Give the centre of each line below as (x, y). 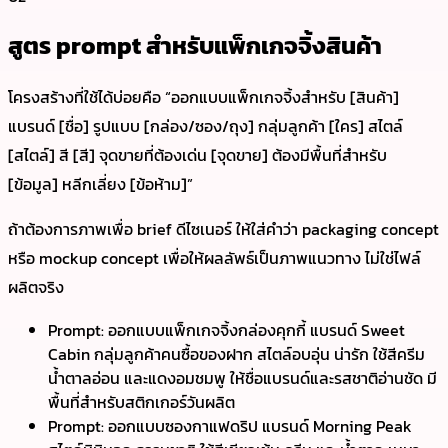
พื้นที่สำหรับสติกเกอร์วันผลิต (141, 402)
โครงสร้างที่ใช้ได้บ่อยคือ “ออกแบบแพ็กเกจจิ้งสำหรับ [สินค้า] (203, 97)
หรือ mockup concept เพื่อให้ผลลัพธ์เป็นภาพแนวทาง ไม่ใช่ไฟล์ (214, 258)
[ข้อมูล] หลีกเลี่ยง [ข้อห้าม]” (100, 184)
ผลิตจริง (36, 287)
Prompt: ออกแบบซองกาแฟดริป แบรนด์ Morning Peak (230, 426)
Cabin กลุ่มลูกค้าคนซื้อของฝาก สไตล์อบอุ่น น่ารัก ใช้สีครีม (236, 354)
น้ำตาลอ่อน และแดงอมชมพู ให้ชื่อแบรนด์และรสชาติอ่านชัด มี (242, 378)
